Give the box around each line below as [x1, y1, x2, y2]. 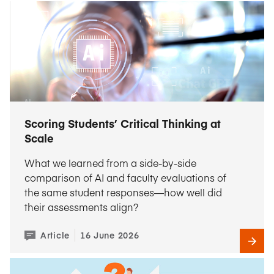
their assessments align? [24, 200, 138, 213]
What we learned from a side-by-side [24, 156, 196, 169]
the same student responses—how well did [24, 185, 222, 199]
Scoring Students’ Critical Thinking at [24, 116, 221, 131]
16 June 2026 [80, 229, 139, 241]
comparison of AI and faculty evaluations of [24, 171, 226, 184]
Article [40, 229, 70, 241]
